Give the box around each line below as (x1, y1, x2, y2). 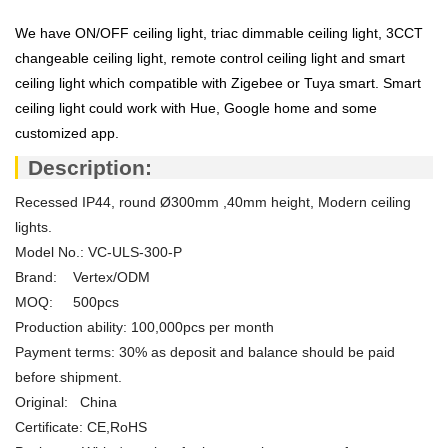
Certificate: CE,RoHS (15, 418, 147, 435)
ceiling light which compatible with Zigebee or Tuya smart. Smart (15, 74, 421, 91)
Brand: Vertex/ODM (15, 268, 150, 285)
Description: (28, 156, 159, 180)
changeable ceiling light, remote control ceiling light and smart (15, 49, 405, 66)
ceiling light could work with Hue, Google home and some (15, 99, 377, 116)
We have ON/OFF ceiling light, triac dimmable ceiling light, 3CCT (15, 24, 423, 41)
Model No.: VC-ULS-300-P (15, 243, 182, 260)
